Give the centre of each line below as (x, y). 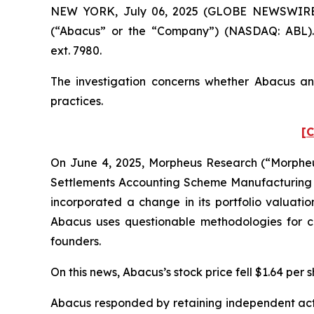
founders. (76, 241)
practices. (77, 101)
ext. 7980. (76, 50)
